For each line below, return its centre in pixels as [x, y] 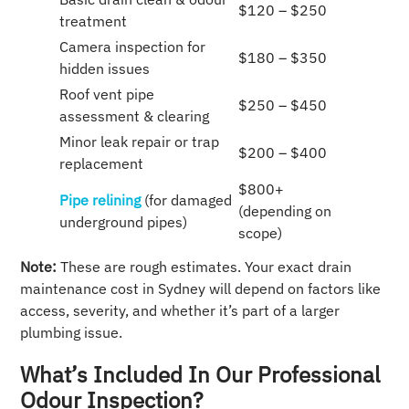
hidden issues [105, 69]
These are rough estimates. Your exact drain [204, 267]
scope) [261, 233]
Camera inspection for [133, 47]
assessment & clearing [135, 116]
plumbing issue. [72, 333]
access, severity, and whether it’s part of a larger [180, 311]
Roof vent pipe [107, 94]
